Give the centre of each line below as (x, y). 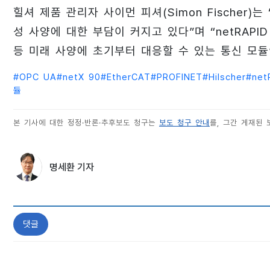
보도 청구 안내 (184, 122)
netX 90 (82, 77)
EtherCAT (129, 77)
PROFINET (180, 77)
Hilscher (227, 77)
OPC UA (38, 77)
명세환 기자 (72, 167)
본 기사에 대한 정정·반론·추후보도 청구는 (86, 122)
